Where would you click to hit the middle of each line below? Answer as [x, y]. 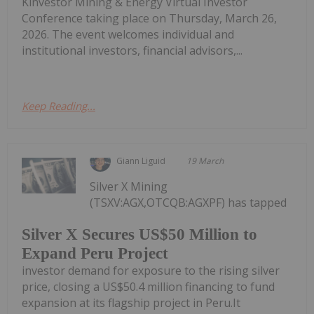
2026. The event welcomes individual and [128, 34]
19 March [205, 161]
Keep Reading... [59, 105]
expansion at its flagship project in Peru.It [131, 303]
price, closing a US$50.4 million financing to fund [148, 287]
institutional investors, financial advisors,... [132, 50]
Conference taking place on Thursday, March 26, [149, 18]
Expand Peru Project [95, 254]
